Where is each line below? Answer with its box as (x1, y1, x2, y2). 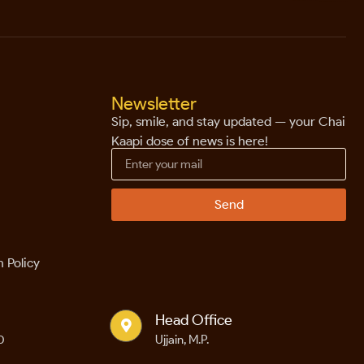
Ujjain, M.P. (155, 332, 212, 347)
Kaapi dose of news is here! (111, 133, 269, 149)
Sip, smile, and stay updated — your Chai (111, 114, 346, 129)
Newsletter (111, 92, 197, 115)
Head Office (155, 311, 233, 328)
